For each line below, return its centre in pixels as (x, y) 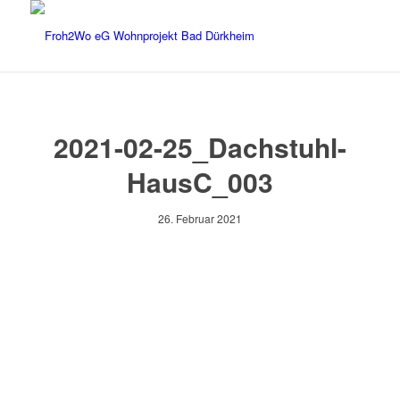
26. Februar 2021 (200, 218)
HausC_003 (200, 182)
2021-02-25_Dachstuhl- (200, 147)
